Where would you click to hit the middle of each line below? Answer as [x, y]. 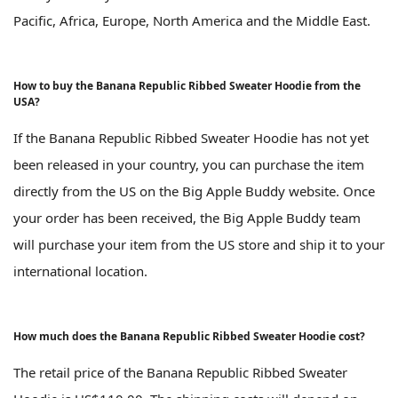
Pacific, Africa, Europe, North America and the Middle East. [192, 20]
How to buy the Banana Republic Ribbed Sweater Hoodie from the [187, 85]
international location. [80, 271]
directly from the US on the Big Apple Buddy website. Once [194, 191]
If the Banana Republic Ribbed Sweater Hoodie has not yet [191, 137]
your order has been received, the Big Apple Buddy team [187, 217]
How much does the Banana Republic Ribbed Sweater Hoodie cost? [189, 336]
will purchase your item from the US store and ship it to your [199, 244]
